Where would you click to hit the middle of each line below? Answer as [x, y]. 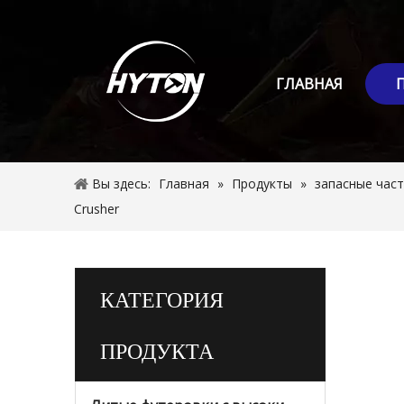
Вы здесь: [121, 184]
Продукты [262, 184]
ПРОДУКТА [157, 350]
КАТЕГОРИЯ [162, 298]
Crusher [96, 209]
